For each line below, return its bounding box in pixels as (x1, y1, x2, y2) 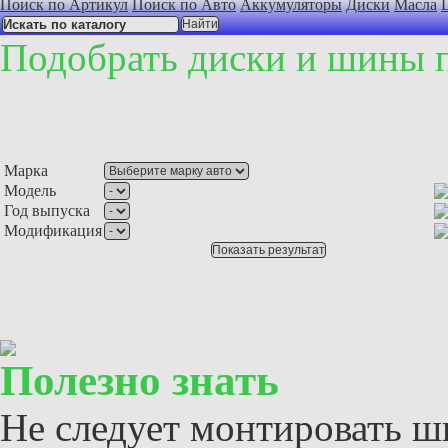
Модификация (4, 222, 102, 239)
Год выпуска (4, 202, 90, 219)
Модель (4, 182, 56, 199)
